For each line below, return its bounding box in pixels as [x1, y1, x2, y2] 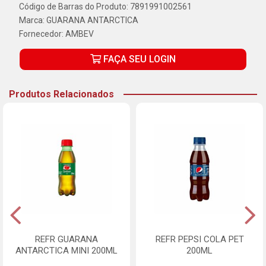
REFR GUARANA [35, 234, 98, 245]
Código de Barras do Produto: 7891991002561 [19, 2, 192, 11]
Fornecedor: [19, 29, 65, 39]
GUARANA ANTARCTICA [46, 15, 138, 25]
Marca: [19, 15, 46, 25]
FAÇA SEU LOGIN [101, 53, 176, 65]
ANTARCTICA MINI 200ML [15, 245, 118, 256]
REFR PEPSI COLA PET [155, 234, 244, 245]
